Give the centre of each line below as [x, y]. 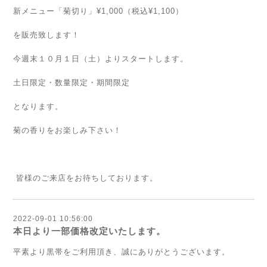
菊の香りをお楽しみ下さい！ [67, 130]
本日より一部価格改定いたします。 [89, 231]
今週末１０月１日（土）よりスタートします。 [101, 59]
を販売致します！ [46, 35]
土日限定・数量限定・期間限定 [72, 83]
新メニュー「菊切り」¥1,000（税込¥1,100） [98, 11]
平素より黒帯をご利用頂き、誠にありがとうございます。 [122, 252]
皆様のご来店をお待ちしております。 [86, 178]
